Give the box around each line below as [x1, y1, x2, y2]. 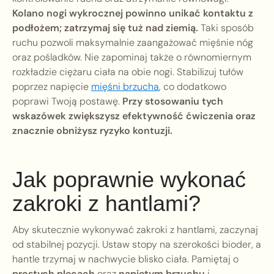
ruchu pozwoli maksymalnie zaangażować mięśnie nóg [12, 36, 253, 50]
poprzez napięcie [12, 80, 91, 94]
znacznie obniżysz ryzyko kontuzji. [12, 124, 172, 138]
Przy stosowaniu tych [122, 95, 223, 108]
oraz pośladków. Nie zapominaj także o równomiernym [12, 51, 251, 64]
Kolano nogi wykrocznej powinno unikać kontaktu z [12, 7, 253, 20]
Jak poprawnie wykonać [12, 167, 246, 193]
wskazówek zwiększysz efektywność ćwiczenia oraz [12, 109, 256, 123]
